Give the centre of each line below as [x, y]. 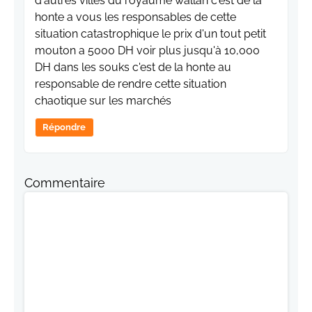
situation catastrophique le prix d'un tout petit [150, 34]
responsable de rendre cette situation [131, 84]
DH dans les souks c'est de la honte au [133, 68]
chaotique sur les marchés [103, 101]
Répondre [64, 127]
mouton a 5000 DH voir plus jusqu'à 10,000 [147, 51]
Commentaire [65, 183]
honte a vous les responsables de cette [135, 17]
